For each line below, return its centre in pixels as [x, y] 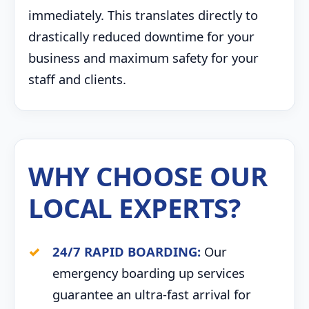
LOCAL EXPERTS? [134, 208]
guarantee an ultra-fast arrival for [152, 294]
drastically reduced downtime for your [141, 36]
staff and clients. [77, 79]
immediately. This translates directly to [143, 15]
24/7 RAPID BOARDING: [127, 251]
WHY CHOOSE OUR [148, 176]
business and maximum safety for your [143, 58]
